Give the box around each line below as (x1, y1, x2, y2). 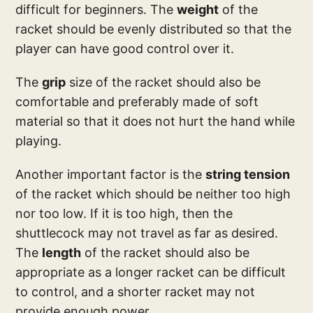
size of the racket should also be (66, 75, 261, 90)
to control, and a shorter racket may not (15, 284, 256, 300)
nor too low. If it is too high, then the (15, 206, 233, 221)
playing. (15, 133, 62, 149)
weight (177, 2, 219, 17)
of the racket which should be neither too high (15, 187, 291, 202)
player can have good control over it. (15, 41, 235, 57)
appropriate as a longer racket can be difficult (15, 265, 286, 280)
